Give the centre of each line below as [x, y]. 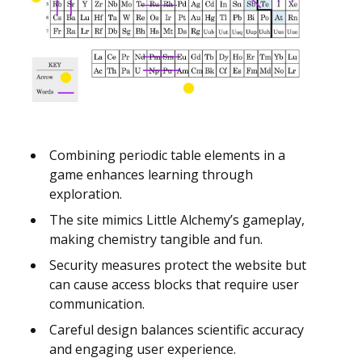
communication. [97, 303]
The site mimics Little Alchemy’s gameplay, [177, 219]
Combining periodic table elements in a [167, 155]
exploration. [86, 194]
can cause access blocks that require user [174, 284]
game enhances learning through [151, 174]
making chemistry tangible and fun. [156, 239]
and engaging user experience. [143, 349]
